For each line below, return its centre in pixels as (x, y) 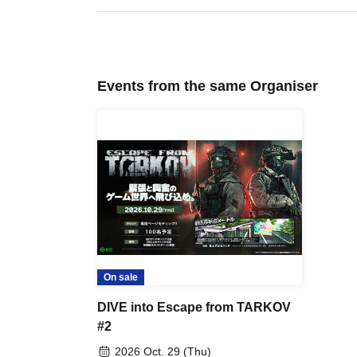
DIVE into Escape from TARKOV (194, 307)
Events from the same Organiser (208, 86)
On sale (121, 277)
